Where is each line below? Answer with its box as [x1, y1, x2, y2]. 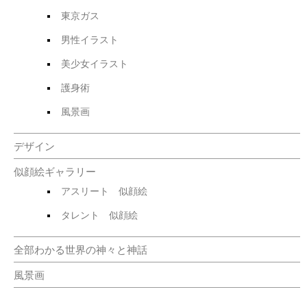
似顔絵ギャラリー [13, 165, 96, 177]
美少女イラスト [60, 58, 128, 69]
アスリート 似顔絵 [60, 185, 147, 196]
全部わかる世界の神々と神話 [13, 243, 147, 255]
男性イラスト [60, 34, 119, 45]
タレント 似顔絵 [60, 209, 138, 220]
